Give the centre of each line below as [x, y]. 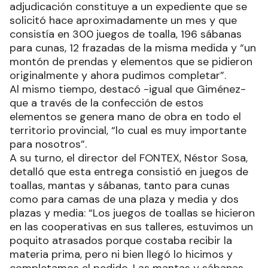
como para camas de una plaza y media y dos [124, 199]
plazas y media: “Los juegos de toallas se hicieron [132, 213]
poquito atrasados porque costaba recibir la [121, 240]
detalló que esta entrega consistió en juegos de [129, 171]
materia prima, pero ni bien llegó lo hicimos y [121, 254]
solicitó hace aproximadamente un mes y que [123, 20]
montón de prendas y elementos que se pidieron [131, 61]
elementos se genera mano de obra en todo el [125, 116]
